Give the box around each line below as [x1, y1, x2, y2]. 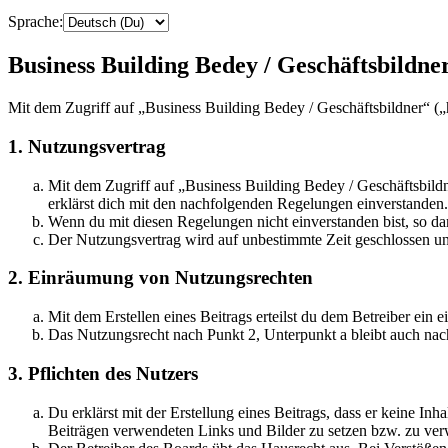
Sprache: [8, 13, 63, 31]
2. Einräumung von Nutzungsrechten [8, 267, 313, 289]
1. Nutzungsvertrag [8, 136, 166, 157]
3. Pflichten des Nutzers [8, 362, 198, 384]
